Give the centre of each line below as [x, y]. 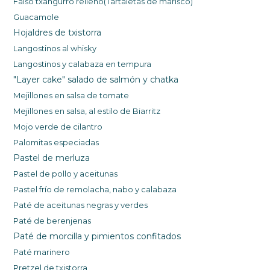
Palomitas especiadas [57, 143]
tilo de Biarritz [133, 111]
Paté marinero [42, 252]
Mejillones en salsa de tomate [72, 96]
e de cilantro [78, 127]
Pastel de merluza [52, 158]
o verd [41, 127]
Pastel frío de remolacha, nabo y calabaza [95, 190]
